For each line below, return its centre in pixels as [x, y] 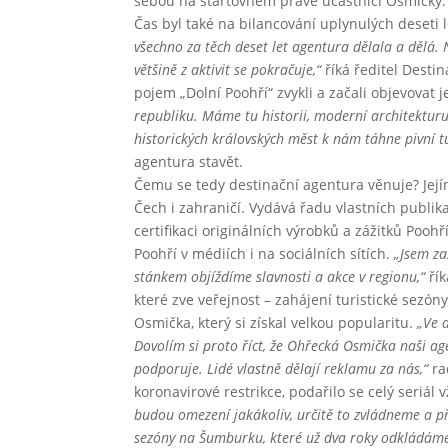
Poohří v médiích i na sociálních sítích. [264, 253]
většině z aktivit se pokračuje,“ [230, 69]
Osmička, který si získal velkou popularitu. [276, 322]
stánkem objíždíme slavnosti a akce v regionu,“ [280, 276]
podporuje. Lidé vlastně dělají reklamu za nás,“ [283, 368]
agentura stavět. [189, 161]
